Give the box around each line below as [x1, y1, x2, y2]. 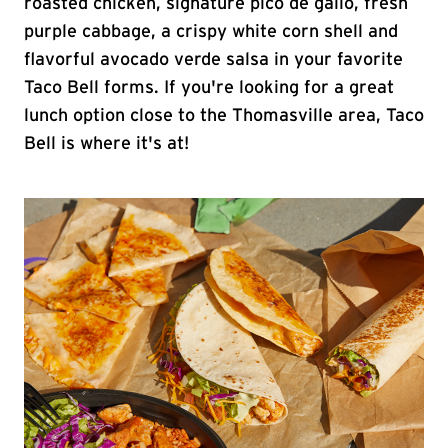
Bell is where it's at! [24, 135, 189, 153]
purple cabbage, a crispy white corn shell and [24, 23, 398, 41]
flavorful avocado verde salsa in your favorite [24, 51, 403, 69]
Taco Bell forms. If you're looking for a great [24, 79, 394, 97]
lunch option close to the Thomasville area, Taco [24, 107, 424, 125]
